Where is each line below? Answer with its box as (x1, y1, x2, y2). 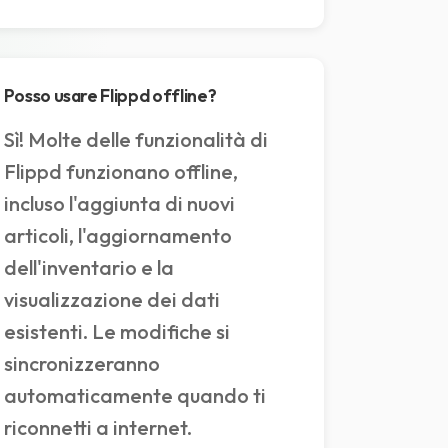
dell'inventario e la (3, 255, 174, 281)
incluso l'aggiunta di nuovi (3, 191, 235, 217)
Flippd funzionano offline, (3, 159, 238, 185)
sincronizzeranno (3, 351, 160, 377)
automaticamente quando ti (3, 383, 266, 409)
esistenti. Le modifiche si (3, 319, 230, 345)
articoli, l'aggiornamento (3, 223, 232, 249)
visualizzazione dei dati (3, 287, 220, 313)
